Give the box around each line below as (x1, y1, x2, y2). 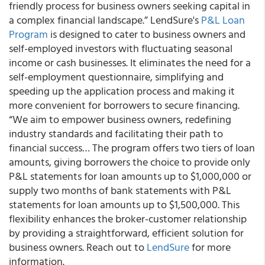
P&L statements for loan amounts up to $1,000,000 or (9, 168, 251, 184)
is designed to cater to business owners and (48, 26, 245, 42)
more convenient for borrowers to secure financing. (9, 97, 240, 113)
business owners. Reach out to (9, 239, 147, 255)
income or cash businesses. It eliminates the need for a (9, 54, 251, 70)
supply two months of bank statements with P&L (9, 182, 231, 198)
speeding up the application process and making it (9, 83, 235, 99)
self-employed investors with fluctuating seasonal (9, 40, 232, 56)
